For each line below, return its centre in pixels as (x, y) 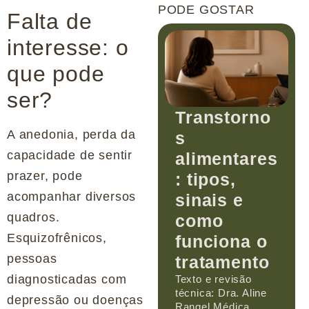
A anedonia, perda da (72, 135)
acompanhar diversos (72, 197)
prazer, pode (45, 176)
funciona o (221, 241)
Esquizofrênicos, (57, 238)
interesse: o (68, 48)
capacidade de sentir (70, 156)
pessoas (32, 259)
